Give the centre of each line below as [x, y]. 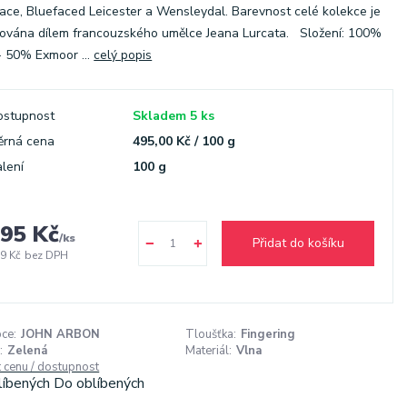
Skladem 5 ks [174, 116]
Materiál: [208, 351]
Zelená [28, 351]
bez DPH [47, 255]
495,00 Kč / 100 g [184, 141]
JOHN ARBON [61, 334]
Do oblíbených [99, 383]
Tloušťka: [210, 334]
